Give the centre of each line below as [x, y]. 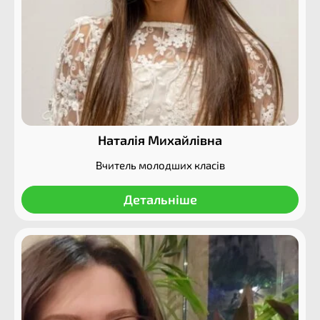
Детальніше [160, 199]
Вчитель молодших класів [160, 165]
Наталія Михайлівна [160, 140]
